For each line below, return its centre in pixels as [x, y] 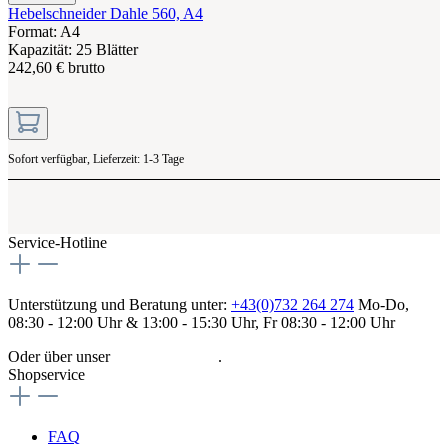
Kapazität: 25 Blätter [73, 49]
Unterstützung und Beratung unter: [119, 304]
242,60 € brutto [56, 67]
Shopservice [46, 374]
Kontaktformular [166, 356]
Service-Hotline [57, 242]
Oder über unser [61, 356]
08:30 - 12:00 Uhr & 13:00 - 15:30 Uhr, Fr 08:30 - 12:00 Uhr [201, 322]
